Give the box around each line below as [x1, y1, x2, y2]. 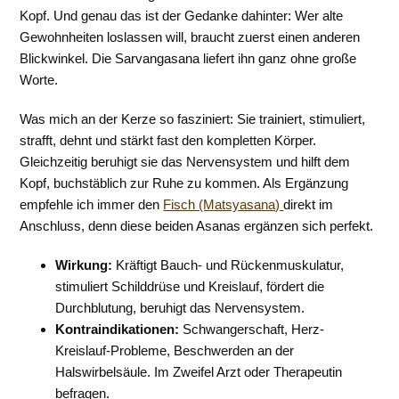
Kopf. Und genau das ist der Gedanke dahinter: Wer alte [20, 8, 344, 23]
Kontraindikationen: [55, 322, 180, 337]
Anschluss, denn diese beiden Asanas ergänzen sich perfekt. [20, 218, 374, 233]
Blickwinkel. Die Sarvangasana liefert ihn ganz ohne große [20, 51, 357, 66]
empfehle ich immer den [20, 197, 164, 212]
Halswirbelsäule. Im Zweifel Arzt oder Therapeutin [55, 364, 343, 379]
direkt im [283, 197, 334, 212]
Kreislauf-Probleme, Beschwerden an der [55, 343, 295, 358]
